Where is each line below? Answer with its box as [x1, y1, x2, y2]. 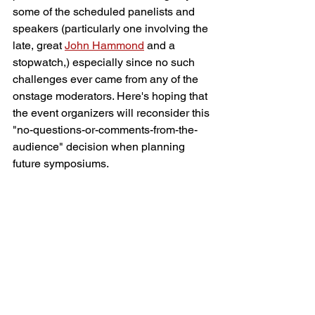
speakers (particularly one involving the [13, 22, 211, 35]
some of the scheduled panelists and [13, 5, 198, 18]
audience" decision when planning [13, 140, 188, 153]
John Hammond [65, 39, 144, 52]
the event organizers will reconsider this [13, 106, 212, 120]
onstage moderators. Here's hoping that [13, 89, 210, 103]
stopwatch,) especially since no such [13, 56, 198, 69]
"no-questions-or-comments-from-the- [13, 123, 198, 136]
